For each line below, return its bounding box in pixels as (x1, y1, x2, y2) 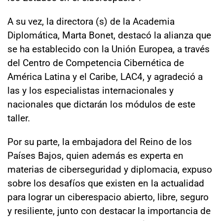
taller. (7, 111, 30, 124)
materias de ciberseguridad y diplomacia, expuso (7, 162, 212, 175)
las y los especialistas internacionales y (7, 83, 174, 96)
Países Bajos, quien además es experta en (7, 148, 184, 161)
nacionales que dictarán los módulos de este (7, 97, 195, 110)
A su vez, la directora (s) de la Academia (7, 14, 175, 27)
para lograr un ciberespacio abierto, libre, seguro (7, 190, 209, 203)
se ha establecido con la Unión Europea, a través (7, 42, 210, 55)
